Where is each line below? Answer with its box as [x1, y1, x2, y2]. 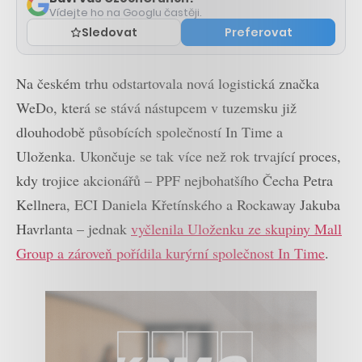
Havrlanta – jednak [16, 218, 131, 238]
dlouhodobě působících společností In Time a [16, 121, 283, 141]
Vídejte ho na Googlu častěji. [49, 4, 202, 20]
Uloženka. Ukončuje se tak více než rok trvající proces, [16, 145, 341, 166]
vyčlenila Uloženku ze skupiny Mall [131, 218, 342, 238]
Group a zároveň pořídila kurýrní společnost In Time [16, 242, 325, 263]
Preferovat [224, 23, 293, 40]
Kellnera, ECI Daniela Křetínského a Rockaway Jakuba [16, 194, 340, 214]
